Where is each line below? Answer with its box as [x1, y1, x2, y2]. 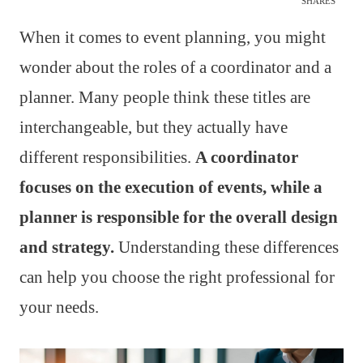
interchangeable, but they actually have [19, 117, 288, 138]
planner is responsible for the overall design [19, 207, 338, 228]
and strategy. [19, 237, 114, 258]
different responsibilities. [19, 147, 195, 168]
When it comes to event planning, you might [19, 28, 326, 48]
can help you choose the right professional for [19, 267, 335, 288]
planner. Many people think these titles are [19, 88, 310, 108]
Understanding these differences [114, 237, 339, 258]
